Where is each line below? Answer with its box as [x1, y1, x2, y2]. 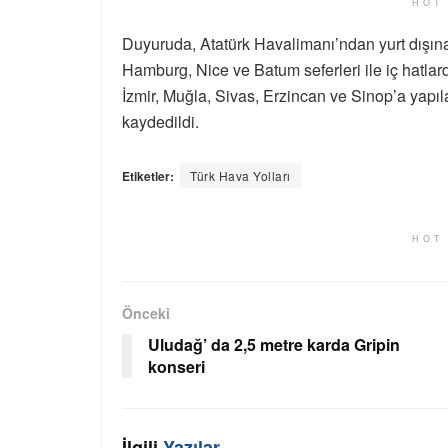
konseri [148, 355, 205, 379]
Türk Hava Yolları [190, 167, 291, 185]
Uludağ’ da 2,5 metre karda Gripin [148, 333, 400, 357]
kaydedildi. [122, 110, 199, 134]
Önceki [122, 303, 170, 324]
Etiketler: [122, 167, 174, 186]
